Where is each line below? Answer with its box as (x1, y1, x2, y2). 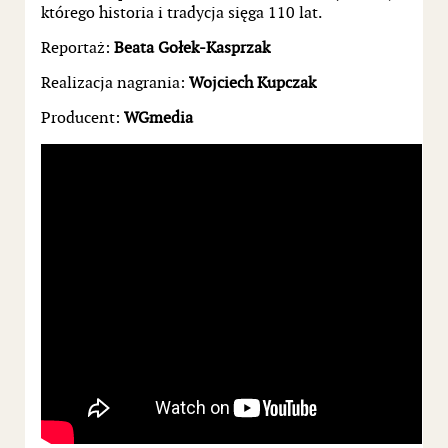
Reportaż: (41, 38, 114, 58)
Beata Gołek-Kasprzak (114, 38, 270, 58)
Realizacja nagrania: (41, 73, 185, 93)
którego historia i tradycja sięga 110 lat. (41, 3, 322, 23)
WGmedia (120, 108, 193, 128)
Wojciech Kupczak (185, 73, 316, 93)
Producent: (41, 108, 120, 128)
